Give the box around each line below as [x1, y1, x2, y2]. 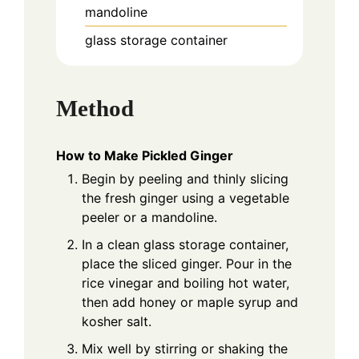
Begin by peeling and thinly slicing [82, 170, 288, 187]
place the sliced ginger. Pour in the [82, 255, 292, 272]
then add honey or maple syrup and [82, 293, 298, 310]
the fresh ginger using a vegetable [82, 189, 289, 206]
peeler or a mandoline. [82, 208, 217, 225]
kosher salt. [82, 313, 151, 329]
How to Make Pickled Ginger [56, 147, 233, 163]
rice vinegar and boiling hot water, [82, 274, 289, 291]
